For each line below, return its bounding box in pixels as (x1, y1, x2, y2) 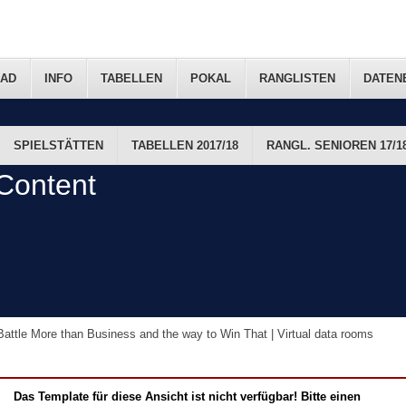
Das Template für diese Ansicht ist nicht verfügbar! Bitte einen (14, 390, 362, 404)
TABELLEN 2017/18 (131, 139, 238, 152)
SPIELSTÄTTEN (14, 139, 103, 152)
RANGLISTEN (259, 72, 335, 85)
